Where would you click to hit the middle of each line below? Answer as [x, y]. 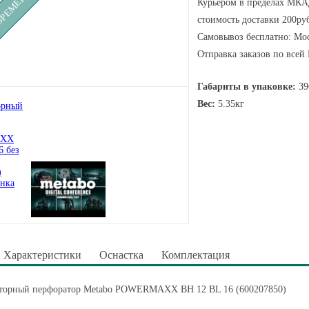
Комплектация [196, 255]
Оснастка [121, 255]
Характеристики [42, 255]
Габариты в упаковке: [247, 87]
